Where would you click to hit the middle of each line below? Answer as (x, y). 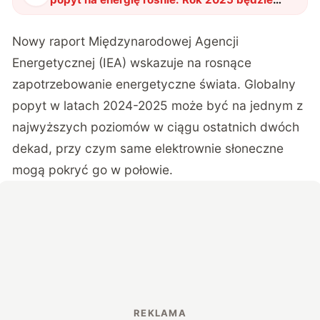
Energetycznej (54, 63)
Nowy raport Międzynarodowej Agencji (126, 41)
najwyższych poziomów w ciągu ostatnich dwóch (156, 127)
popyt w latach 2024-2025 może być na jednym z (158, 106)
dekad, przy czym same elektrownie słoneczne (148, 149)
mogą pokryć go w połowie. (93, 170)
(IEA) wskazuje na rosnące (174, 63)
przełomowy (83, 14)
